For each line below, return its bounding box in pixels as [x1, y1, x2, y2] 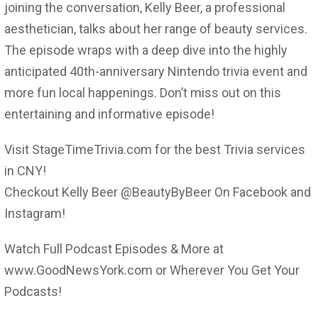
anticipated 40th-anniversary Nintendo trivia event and [4, 63, 307, 79]
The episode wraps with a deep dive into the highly [4, 42, 287, 57]
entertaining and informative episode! [4, 106, 214, 121]
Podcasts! [4, 283, 62, 299]
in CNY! [4, 163, 46, 178]
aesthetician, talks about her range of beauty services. [4, 21, 307, 36]
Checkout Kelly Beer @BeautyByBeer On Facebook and [4, 184, 311, 199]
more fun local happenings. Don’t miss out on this [4, 84, 281, 100]
